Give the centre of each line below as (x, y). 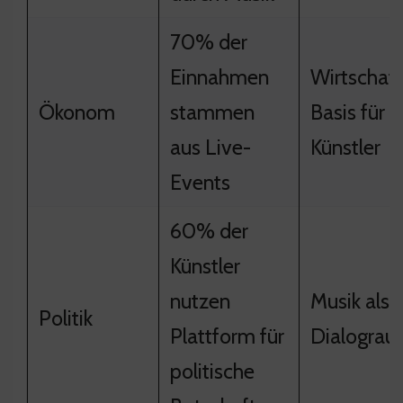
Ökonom (77, 112)
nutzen (200, 300)
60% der (209, 230)
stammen (212, 112)
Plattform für (227, 336)
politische (212, 371)
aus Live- (210, 147)
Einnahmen (219, 76)
